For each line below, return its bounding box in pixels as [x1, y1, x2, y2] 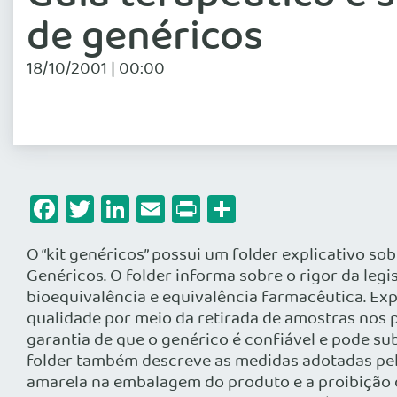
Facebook [58, 187, 177, 231]
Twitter [94, 187, 183, 231]
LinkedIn [129, 187, 235, 231]
